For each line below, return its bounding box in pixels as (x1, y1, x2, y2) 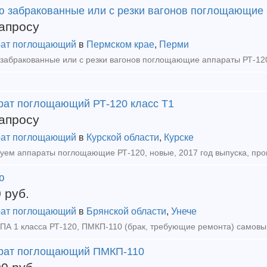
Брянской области (86, 206, 166, 216)
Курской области (86, 132, 159, 142)
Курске (164, 132, 194, 142)
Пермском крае (86, 39, 154, 49)
